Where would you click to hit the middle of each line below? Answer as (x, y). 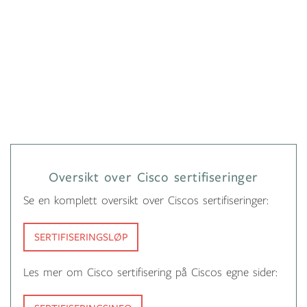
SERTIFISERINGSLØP (81, 237)
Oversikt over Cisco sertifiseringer (153, 177)
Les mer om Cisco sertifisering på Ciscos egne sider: (150, 272)
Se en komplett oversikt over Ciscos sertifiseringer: (146, 201)
